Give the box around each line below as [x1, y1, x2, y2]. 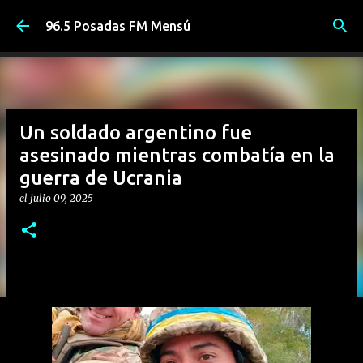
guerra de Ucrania [19, 167, 182, 189]
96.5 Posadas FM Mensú [45, 19, 190, 33]
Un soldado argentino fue [19, 122, 252, 143]
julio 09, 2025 [30, 192, 93, 204]
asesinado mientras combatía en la [19, 144, 335, 166]
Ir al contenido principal [112, 13, 251, 28]
